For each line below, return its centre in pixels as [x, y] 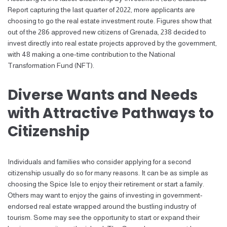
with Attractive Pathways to [111, 113]
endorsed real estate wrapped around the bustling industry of [102, 206]
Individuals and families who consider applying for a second [99, 162]
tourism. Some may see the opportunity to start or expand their [104, 217]
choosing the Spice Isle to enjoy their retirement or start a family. [106, 184]
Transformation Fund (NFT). [52, 65]
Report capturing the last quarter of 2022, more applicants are [101, 10]
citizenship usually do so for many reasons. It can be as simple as [108, 173]
